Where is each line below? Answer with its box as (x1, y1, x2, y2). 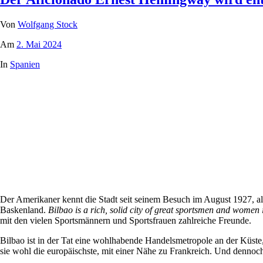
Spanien (10, 59, 40, 70)
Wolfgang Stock (18, 19, 77, 30)
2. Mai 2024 (16, 39, 62, 50)
